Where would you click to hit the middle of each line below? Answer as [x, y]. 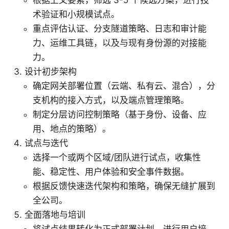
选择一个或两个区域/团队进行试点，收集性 [117, 158]
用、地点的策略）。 [72, 129]
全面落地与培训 [55, 215]
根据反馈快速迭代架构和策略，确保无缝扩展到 [124, 186]
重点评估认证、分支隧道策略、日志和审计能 [120, 29]
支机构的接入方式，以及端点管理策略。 [111, 100]
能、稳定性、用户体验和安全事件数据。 [111, 172]
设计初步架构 [51, 72]
